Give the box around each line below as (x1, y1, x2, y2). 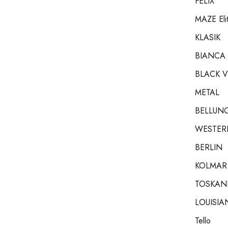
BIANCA (195, 50, 226, 62)
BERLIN (195, 141, 223, 153)
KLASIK (195, 32, 221, 43)
